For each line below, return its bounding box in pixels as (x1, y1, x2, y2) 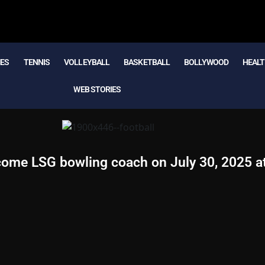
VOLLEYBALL (64, 57, 110, 67)
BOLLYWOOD (184, 57, 229, 67)
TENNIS (23, 57, 50, 67)
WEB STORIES (73, 85, 121, 94)
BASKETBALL (124, 57, 170, 67)
